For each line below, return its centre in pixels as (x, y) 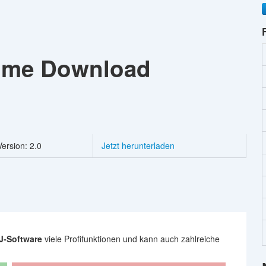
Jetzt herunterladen (138, 145)
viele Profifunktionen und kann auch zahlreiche (131, 239)
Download (96, 68)
